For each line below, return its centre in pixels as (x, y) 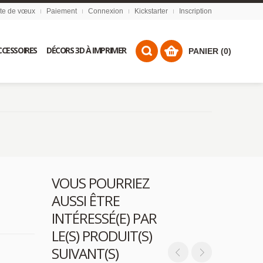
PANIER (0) (210, 51)
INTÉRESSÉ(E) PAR (104, 218)
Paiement (62, 11)
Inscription (195, 11)
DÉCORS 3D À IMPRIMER (87, 50)
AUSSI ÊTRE (86, 200)
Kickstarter (151, 11)
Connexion (106, 11)
